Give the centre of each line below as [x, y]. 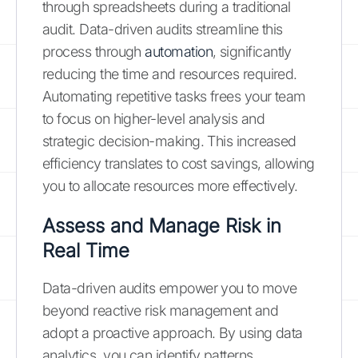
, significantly [252, 51]
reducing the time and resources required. [170, 74]
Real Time [86, 250]
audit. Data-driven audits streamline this [163, 29]
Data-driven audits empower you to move [170, 288]
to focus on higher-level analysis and [154, 118]
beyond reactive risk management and [161, 310]
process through [94, 51]
